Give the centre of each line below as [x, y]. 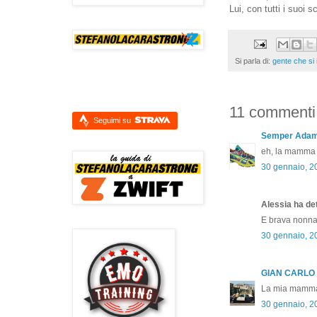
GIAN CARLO [288, 273]
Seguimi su [113, 120]
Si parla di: [254, 60]
